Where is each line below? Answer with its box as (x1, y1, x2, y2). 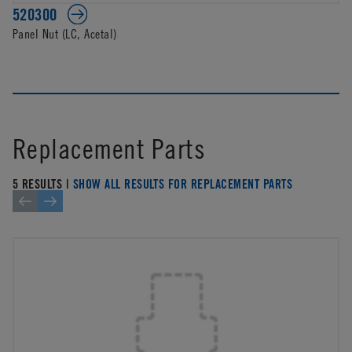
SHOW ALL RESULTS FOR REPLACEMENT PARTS (72, 175, 293, 192)
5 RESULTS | (13, 175, 73, 192)
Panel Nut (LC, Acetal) (13, 25, 117, 41)
